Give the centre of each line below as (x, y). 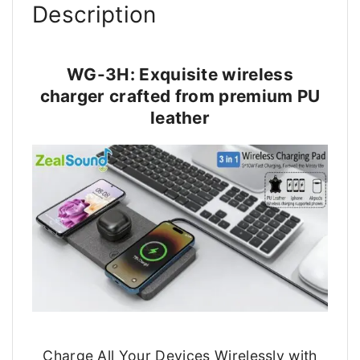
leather (180, 117)
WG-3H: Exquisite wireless (180, 74)
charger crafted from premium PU (180, 96)
